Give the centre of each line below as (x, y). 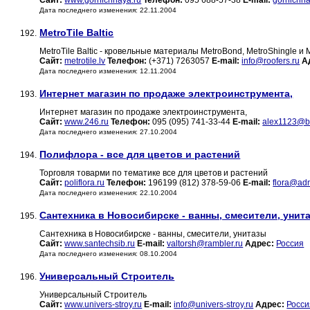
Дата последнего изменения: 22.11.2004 (108, 10)
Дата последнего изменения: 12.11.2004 (108, 71)
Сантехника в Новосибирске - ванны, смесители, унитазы (153, 234)
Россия (290, 244)
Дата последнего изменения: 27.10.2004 (109, 132)
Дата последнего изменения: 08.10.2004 (109, 254)
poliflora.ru (85, 183)
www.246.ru (87, 122)
